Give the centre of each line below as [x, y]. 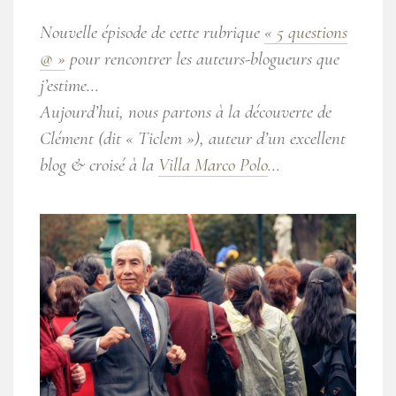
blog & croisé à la [99, 165]
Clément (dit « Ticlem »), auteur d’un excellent [193, 139]
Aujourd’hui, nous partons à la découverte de [186, 112]
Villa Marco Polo [213, 165]
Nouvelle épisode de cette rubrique [152, 33]
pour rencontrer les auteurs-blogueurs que [202, 59]
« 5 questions [306, 33]
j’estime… [69, 86]
